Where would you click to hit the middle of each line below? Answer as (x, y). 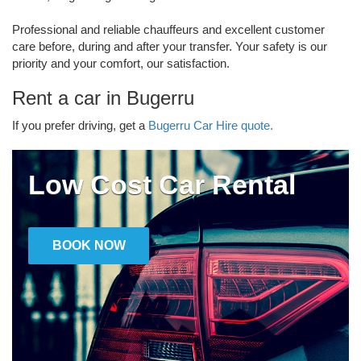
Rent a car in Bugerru (103, 98)
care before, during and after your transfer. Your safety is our (170, 46)
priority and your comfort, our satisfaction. (121, 63)
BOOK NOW (89, 245)
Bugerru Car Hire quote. (211, 125)
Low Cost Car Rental (162, 184)
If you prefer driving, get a (80, 125)
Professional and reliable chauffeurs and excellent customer (168, 29)
